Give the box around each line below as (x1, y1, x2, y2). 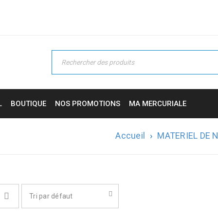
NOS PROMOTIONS (55, 99, 120, 108)
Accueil (115, 130, 145, 141)
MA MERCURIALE (129, 99, 186, 108)
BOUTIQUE (11, 99, 46, 108)
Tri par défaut (29, 192, 73, 200)
